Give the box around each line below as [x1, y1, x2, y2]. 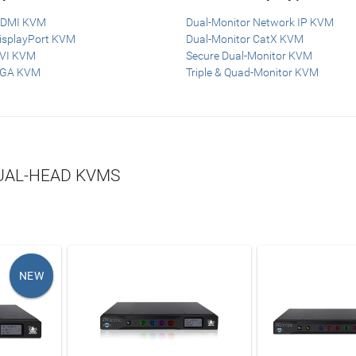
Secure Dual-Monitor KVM [185, 49, 312, 62]
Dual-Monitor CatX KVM [185, 33, 304, 45]
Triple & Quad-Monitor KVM [185, 66, 319, 79]
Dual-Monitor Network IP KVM [185, 16, 334, 29]
